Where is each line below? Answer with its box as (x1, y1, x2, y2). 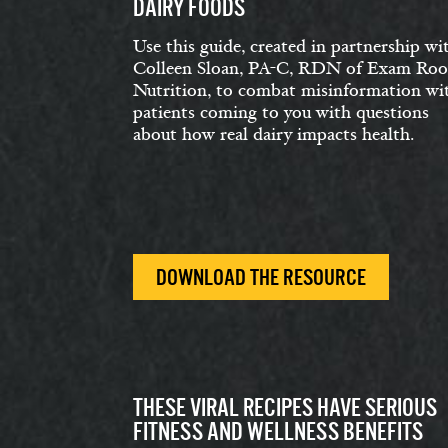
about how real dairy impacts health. (133, 123, 414, 146)
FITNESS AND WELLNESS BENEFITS (133, 418, 423, 445)
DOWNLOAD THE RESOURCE (156, 265, 366, 290)
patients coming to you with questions (133, 101, 429, 124)
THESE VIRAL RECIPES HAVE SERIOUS (133, 394, 437, 421)
